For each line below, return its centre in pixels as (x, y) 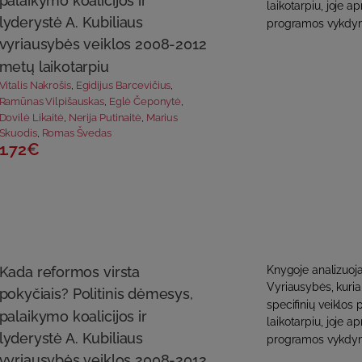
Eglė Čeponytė (145, 101)
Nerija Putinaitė (105, 117)
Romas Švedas (76, 133)
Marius (162, 117)
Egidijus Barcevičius (123, 86)
